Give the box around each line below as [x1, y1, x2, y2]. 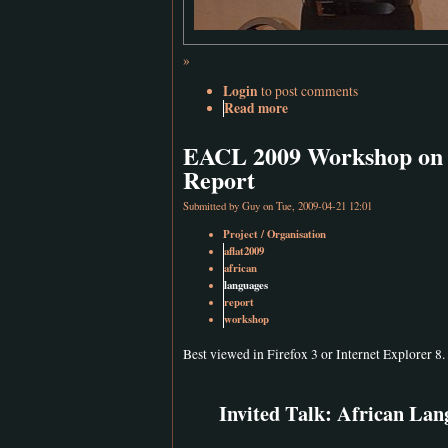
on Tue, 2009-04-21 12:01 [260, 199, 372, 213]
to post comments [258, 81, 358, 100]
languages [224, 276, 268, 293]
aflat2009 [224, 242, 264, 259]
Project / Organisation [223, 225, 326, 242]
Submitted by [183, 199, 242, 213]
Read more [224, 97, 288, 118]
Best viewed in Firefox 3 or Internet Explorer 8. [183, 344, 445, 363]
